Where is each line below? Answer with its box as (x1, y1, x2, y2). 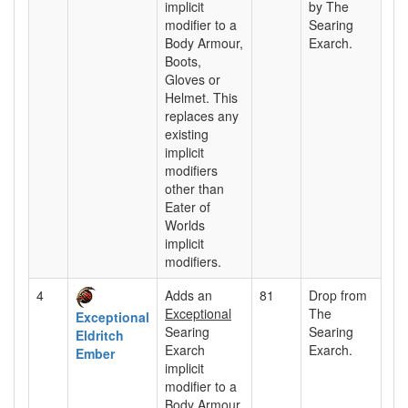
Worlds (165, 215, 205, 234)
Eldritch (76, 326, 124, 345)
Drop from (309, 285, 367, 304)
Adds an (165, 285, 212, 304)
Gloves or (165, 69, 220, 88)
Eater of (165, 197, 210, 216)
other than (165, 178, 224, 198)
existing (165, 124, 209, 143)
